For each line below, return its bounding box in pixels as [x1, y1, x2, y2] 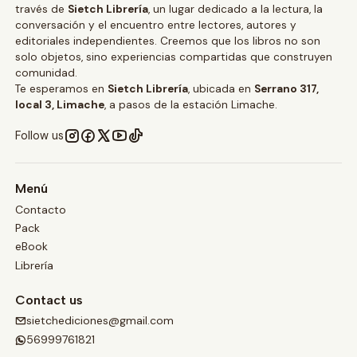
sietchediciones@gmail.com [25, 313, 174, 328]
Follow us [14, 128, 64, 143]
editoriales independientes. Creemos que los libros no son [14, 34, 320, 49]
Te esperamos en [14, 82, 108, 96]
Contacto [14, 202, 66, 217]
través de [14, 2, 68, 17]
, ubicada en [187, 82, 254, 96]
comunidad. [14, 66, 77, 80]
